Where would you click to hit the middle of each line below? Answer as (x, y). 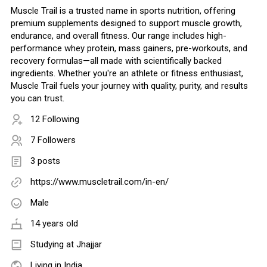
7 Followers (53, 140)
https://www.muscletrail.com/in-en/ (100, 182)
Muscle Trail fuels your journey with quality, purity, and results (129, 86)
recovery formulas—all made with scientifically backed (116, 61)
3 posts (45, 161)
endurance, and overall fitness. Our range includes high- (119, 36)
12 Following (55, 119)
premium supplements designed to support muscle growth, (126, 24)
